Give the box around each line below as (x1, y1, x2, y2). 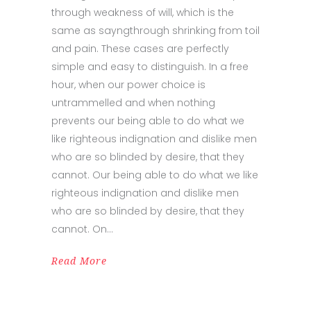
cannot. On (51, 221, 107, 236)
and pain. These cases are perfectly (51, 41, 229, 56)
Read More (51, 255, 107, 267)
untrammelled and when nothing (51, 95, 215, 110)
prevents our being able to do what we (51, 113, 244, 128)
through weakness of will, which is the (51, 5, 234, 19)
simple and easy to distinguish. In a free (51, 59, 249, 74)
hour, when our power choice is (51, 77, 205, 92)
